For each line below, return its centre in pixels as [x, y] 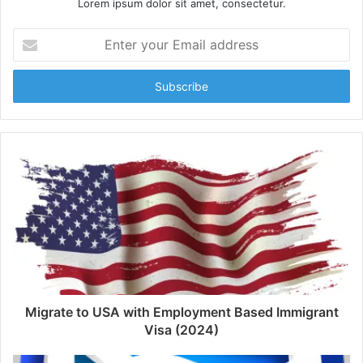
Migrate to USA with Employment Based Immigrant [181, 312]
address [32, 86]
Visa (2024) [181, 329]
